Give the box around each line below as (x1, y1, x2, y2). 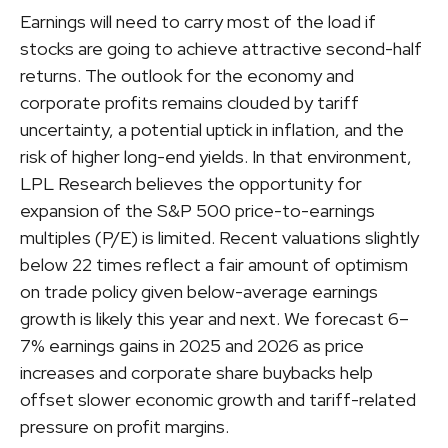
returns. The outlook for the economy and (20, 63, 354, 87)
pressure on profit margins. (20, 414, 229, 438)
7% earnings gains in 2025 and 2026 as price (20, 333, 364, 357)
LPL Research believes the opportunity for (20, 171, 362, 195)
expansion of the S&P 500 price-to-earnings (20, 198, 375, 222)
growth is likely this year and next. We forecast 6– (20, 306, 409, 330)
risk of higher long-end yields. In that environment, (20, 144, 412, 168)
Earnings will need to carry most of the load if (20, 9, 376, 33)
